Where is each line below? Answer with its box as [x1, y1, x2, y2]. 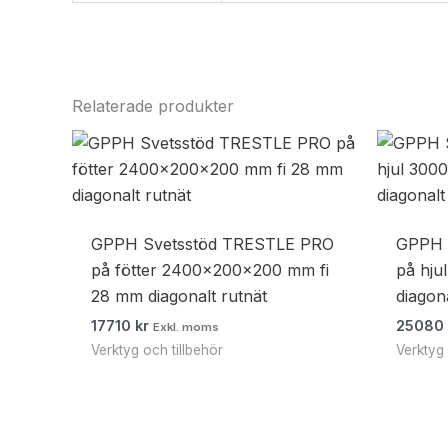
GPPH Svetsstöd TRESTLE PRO [91, 234, 335, 255]
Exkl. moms [153, 320, 220, 335]
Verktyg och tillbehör [91, 342, 224, 359]
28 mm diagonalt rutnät [91, 286, 268, 307]
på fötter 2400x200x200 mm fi [91, 260, 330, 281]
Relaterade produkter [72, 96, 234, 117]
